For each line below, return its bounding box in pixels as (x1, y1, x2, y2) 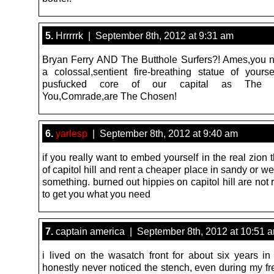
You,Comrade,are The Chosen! (42, 90, 177, 102)
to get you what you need (42, 188, 150, 199)
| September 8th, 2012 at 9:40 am (87, 127, 238, 139)
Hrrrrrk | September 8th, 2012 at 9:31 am (53, 29, 234, 41)
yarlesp (56, 127, 87, 139)
